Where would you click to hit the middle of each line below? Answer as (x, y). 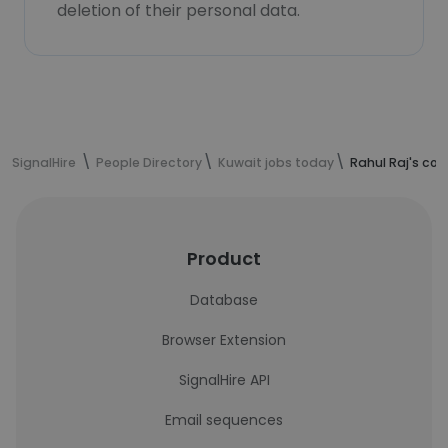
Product (224, 258)
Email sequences (224, 420)
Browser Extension (224, 340)
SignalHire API (224, 380)
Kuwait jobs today (276, 162)
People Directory (149, 162)
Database (224, 300)
